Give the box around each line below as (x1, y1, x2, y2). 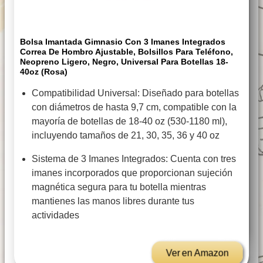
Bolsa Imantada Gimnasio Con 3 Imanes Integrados (20, 36, 225, 46)
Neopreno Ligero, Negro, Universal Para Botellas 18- (20, 56, 228, 66)
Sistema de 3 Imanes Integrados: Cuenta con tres (32, 153, 236, 164)
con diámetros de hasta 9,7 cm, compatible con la (32, 102, 237, 112)
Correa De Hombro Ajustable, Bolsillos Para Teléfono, (20, 46, 233, 56)
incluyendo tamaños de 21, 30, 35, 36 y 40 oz (32, 130, 220, 140)
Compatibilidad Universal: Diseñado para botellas (32, 87, 239, 98)
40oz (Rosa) (20, 66, 68, 76)
